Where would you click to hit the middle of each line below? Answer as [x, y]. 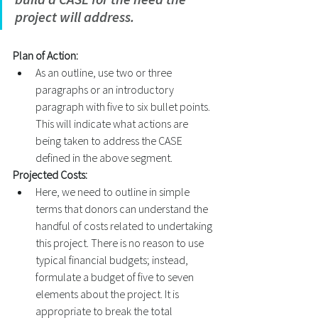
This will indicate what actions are [113, 124]
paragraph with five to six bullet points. [124, 106]
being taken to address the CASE [110, 141]
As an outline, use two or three [105, 72]
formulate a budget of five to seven [116, 277]
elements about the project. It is [108, 294]
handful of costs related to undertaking [125, 226]
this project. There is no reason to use [121, 243]
